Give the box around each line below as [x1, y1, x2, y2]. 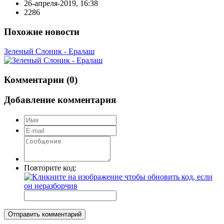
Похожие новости [4, 26, 79, 37]
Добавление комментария [4, 94, 116, 105]
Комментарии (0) [4, 74, 77, 85]
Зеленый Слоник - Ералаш [4, 46, 94, 55]
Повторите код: [24, 163, 76, 172]
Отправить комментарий [8, 210, 81, 218]
